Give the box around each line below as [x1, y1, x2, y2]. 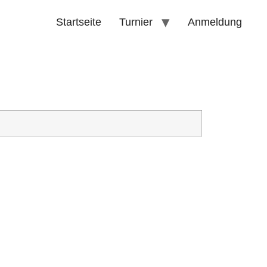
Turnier [119, 16, 153, 28]
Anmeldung [188, 16, 243, 28]
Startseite [56, 16, 102, 28]
